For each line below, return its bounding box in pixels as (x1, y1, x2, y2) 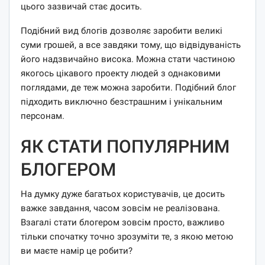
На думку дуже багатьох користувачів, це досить (21, 188, 225, 199)
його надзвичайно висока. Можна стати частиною (21, 53, 235, 64)
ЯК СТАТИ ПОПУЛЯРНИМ (21, 135, 230, 157)
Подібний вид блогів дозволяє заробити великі (21, 25, 222, 36)
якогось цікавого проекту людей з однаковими (21, 67, 221, 79)
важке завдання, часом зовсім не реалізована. (21, 202, 220, 214)
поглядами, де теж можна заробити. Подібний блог (21, 82, 236, 93)
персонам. (21, 110, 64, 121)
